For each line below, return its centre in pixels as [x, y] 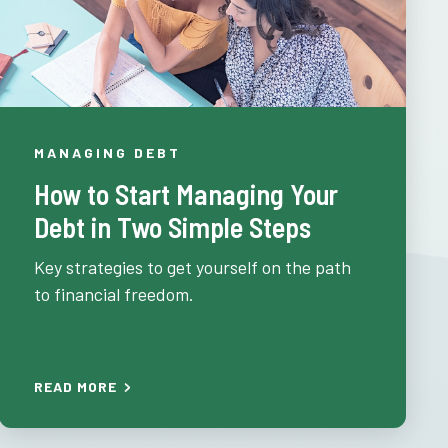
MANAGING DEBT [108, 152]
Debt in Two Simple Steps [173, 227]
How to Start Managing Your [186, 194]
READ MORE [76, 386]
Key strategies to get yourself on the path [193, 267]
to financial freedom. [114, 294]
